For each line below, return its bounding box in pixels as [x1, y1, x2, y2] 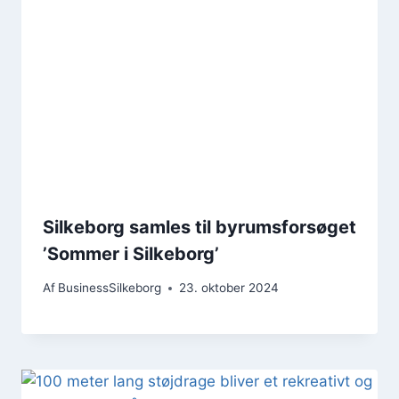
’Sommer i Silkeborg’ [43, 242, 219, 265]
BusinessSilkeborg [58, 281, 162, 296]
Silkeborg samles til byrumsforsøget [43, 216, 356, 238]
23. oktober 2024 [179, 281, 280, 296]
